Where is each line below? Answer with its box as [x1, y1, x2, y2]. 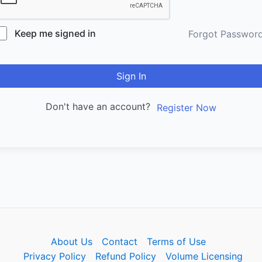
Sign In [116, 70, 146, 82]
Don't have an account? [45, 101, 156, 112]
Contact [102, 236, 138, 247]
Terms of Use [147, 236, 206, 247]
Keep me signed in [15, 27, 96, 39]
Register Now [156, 101, 216, 113]
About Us [51, 236, 93, 247]
